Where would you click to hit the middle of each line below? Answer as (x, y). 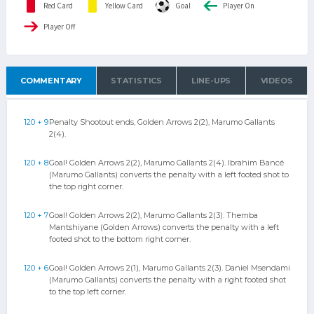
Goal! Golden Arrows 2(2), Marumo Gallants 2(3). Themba (153, 215)
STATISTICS (136, 81)
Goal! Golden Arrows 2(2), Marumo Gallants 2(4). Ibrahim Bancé (166, 163)
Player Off (59, 27)
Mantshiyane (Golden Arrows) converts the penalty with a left (164, 227)
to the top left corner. (88, 292)
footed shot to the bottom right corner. (120, 239)
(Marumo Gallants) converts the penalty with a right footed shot (168, 280)
